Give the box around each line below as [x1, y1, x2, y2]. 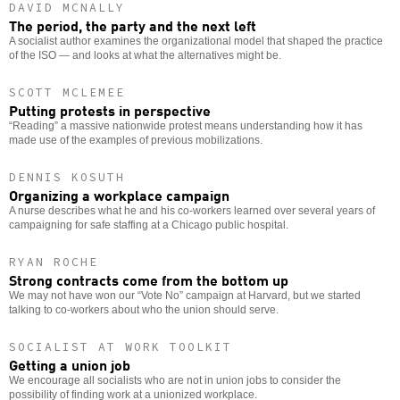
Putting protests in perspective [9, 99, 211, 121]
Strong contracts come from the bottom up [9, 269, 288, 291]
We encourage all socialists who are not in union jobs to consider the [9, 374, 341, 387]
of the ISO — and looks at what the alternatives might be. [9, 49, 281, 62]
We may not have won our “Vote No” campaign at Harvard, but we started [9, 289, 361, 303]
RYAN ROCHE [9, 254, 98, 271]
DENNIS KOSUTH [9, 170, 125, 186]
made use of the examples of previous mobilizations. [9, 134, 262, 147]
